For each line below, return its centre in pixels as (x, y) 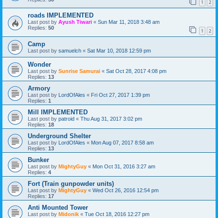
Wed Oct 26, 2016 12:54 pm (126, 191)
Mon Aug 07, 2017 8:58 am (122, 143)
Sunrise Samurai (79, 71)
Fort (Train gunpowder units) (71, 184)
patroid (66, 119)
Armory (39, 89)
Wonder (39, 65)
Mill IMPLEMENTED (58, 112)
